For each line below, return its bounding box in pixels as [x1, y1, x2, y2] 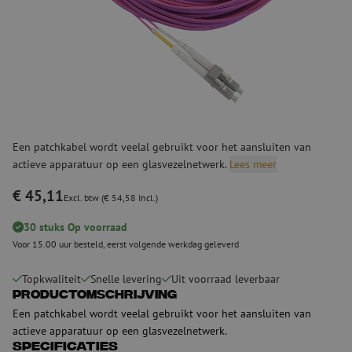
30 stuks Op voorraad [24, 218, 127, 234]
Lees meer [229, 156, 277, 171]
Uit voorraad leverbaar [171, 271, 280, 286]
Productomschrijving [13, 288, 177, 303]
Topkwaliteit [22, 271, 81, 286]
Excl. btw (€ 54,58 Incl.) [64, 191, 158, 203]
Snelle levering [90, 271, 162, 286]
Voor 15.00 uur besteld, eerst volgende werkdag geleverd [13, 237, 239, 250]
